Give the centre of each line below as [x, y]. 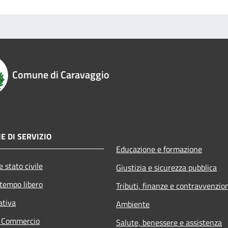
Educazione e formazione [159, 149]
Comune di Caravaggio [61, 75]
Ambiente [133, 204]
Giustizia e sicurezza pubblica [166, 168]
